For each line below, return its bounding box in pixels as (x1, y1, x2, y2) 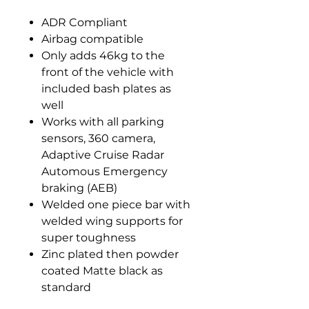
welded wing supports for (41, 215, 183, 228)
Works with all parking (41, 115, 164, 128)
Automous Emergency (41, 165, 168, 178)
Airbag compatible (41, 32, 143, 46)
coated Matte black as (41, 264, 163, 277)
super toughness (41, 231, 136, 244)
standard (41, 281, 91, 294)
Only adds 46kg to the (41, 49, 165, 62)
